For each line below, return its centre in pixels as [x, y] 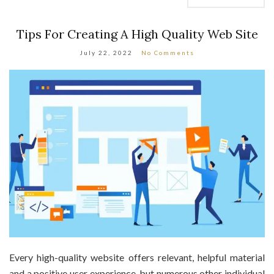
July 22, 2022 [106, 53]
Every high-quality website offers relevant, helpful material [137, 257]
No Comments [168, 53]
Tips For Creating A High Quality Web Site [137, 34]
